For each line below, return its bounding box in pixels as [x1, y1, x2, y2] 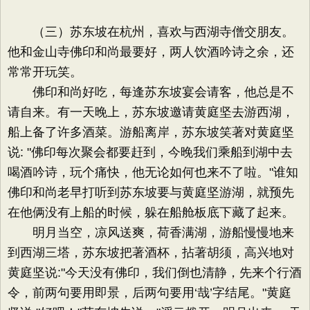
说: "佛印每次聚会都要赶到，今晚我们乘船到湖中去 [8, 145, 293, 159]
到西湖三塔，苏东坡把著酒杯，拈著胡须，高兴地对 [8, 246, 294, 259]
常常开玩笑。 [8, 65, 82, 79]
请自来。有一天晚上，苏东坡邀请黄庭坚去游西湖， [8, 105, 294, 119]
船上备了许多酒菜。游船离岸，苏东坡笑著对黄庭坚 [8, 125, 294, 139]
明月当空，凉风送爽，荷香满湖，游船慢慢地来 [8, 226, 294, 239]
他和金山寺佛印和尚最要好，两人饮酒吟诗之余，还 [8, 45, 294, 59]
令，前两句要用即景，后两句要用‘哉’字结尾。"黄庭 [8, 286, 291, 300]
